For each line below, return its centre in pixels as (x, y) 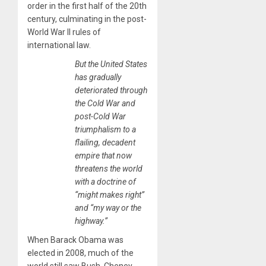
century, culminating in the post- (87, 19)
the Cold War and (105, 104)
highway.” (91, 221)
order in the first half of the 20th (87, 6)
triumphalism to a (105, 130)
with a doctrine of (105, 182)
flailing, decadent (105, 143)
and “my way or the (108, 208)
